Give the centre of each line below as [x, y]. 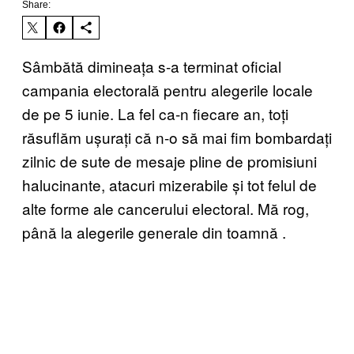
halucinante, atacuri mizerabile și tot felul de [169, 184]
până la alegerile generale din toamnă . [154, 232]
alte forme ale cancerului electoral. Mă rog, [166, 208]
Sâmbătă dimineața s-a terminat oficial [152, 66]
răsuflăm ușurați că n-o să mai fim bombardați [177, 137]
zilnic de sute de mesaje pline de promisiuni [169, 160]
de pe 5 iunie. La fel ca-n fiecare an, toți [155, 113]
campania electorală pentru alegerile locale [168, 89]
